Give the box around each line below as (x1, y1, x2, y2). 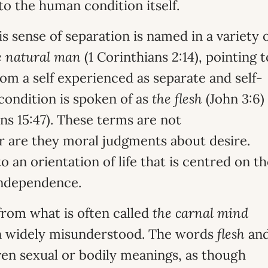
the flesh (152, 90, 202, 107)
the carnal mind (153, 205, 248, 221)
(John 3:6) (202, 90, 264, 107)
